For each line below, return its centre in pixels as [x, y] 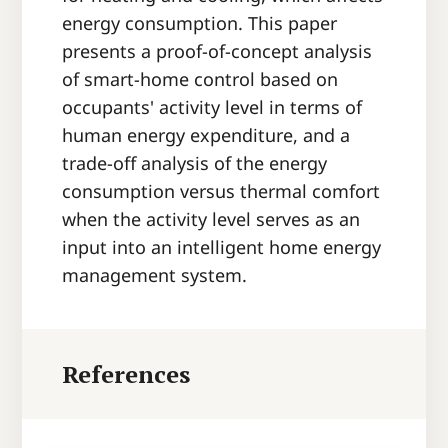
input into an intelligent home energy [222, 247]
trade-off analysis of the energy [195, 163]
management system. [155, 275]
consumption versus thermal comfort [221, 191]
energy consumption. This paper [200, 23]
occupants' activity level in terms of [212, 107]
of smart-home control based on [200, 79]
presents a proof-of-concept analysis [217, 51]
